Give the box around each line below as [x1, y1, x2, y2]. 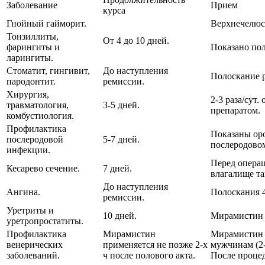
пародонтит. [7, 76, 56, 86]
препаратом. [211, 105, 260, 115]
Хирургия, [7, 89, 49, 99]
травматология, [7, 99, 69, 110]
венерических [7, 239, 63, 250]
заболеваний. [7, 250, 60, 260]
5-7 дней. [103, 134, 140, 144]
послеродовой [7, 134, 63, 144]
